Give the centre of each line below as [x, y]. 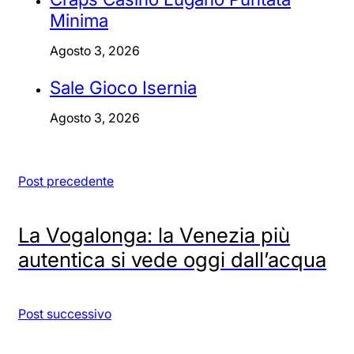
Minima [79, 21]
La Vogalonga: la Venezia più [154, 235]
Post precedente [66, 181]
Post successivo [65, 313]
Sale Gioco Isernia [123, 87]
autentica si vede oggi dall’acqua [172, 259]
